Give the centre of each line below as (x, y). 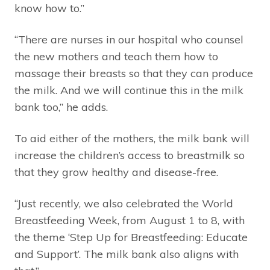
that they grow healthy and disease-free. (118, 172)
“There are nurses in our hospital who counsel (129, 40)
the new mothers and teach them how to (116, 57)
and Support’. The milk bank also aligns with (127, 254)
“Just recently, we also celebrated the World (124, 204)
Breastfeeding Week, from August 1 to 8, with (130, 221)
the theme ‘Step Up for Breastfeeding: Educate (131, 237)
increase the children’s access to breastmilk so (130, 155)
